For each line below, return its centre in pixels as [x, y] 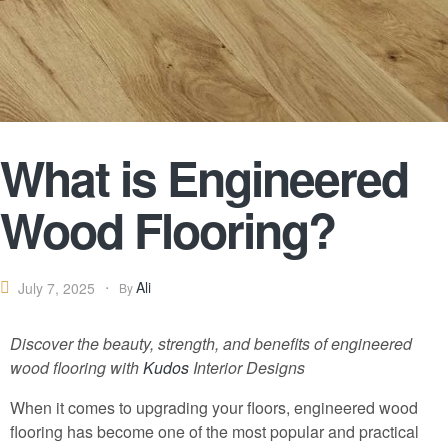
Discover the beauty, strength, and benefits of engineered [211, 344]
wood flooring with [76, 368]
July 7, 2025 [56, 287]
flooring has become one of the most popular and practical [214, 432]
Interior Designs [247, 368]
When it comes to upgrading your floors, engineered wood [214, 408]
